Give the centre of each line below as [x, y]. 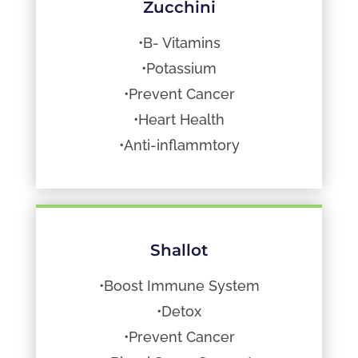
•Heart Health [179, 119]
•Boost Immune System [179, 285]
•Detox [179, 311]
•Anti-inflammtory [179, 145]
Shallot [179, 250]
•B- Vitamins [179, 42]
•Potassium [179, 68]
